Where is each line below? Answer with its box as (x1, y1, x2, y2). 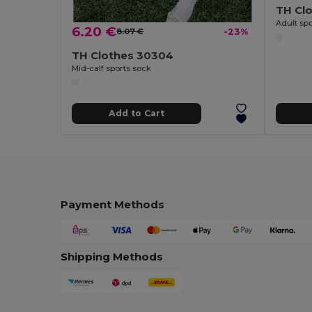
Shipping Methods (61, 250, 164, 264)
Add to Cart (108, 108, 164, 119)
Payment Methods (61, 197, 165, 211)
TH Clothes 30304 (72, 48, 174, 62)
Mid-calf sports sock (72, 63, 152, 73)
